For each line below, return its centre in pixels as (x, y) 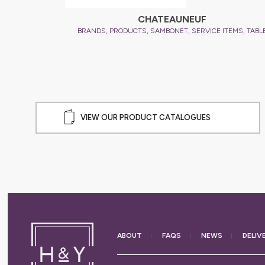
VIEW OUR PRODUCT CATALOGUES (145, 117)
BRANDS (91, 30)
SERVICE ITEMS (217, 30)
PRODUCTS (128, 30)
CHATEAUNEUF (172, 19)
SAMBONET (169, 30)
